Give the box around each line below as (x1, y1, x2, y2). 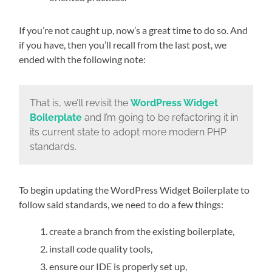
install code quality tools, (49, 243, 153, 255)
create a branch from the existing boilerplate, (49, 225, 235, 237)
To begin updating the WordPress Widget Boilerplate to (19, 184, 250, 196)
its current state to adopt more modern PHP (29, 126, 226, 138)
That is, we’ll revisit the (29, 97, 131, 109)
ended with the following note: (19, 53, 146, 65)
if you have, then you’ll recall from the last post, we (19, 38, 227, 50)
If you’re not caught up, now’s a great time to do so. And (19, 24, 248, 36)
